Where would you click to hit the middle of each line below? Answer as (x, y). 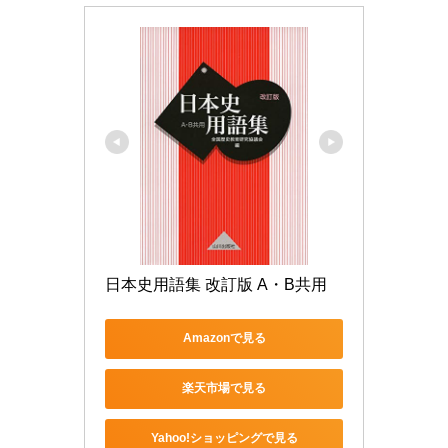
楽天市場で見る (224, 388)
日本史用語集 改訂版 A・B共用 (216, 284)
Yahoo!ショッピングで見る (224, 438)
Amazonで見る (224, 338)
